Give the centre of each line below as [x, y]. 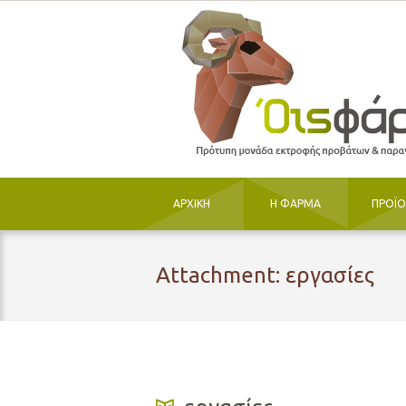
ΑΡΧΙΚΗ [191, 204]
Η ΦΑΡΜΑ [296, 204]
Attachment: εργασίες [265, 275]
